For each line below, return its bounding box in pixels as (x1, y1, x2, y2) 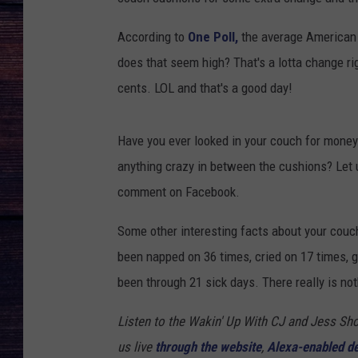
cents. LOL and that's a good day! (117, 80, 292, 97)
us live (117, 339, 155, 356)
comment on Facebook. (117, 184, 240, 201)
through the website (155, 339, 261, 356)
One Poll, (185, 29, 238, 46)
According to (117, 29, 185, 46)
